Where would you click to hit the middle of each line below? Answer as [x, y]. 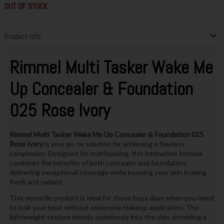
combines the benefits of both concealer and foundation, [98, 162]
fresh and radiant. [36, 181]
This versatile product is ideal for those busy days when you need [111, 197]
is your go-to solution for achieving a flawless [114, 143]
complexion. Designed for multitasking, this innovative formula [106, 153]
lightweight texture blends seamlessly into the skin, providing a [108, 216]
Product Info [22, 36]
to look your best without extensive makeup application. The [104, 207]
